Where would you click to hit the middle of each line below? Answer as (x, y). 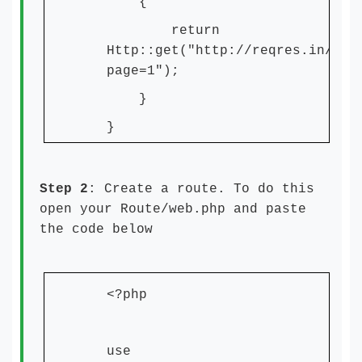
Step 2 (64, 189)
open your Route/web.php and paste (173, 210)
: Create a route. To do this (201, 189)
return (163, 31)
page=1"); (143, 72)
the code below (96, 230)
